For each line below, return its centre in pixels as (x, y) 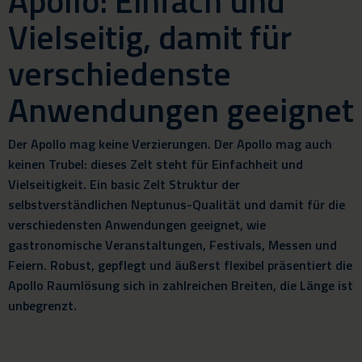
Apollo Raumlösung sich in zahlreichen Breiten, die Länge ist (181, 285)
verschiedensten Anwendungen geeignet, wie (137, 225)
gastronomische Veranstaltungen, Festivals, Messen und (173, 245)
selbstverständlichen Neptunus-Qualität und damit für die (177, 204)
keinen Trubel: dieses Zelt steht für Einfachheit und (156, 164)
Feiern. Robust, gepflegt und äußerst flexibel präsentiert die (180, 265)
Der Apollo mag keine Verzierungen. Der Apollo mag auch (170, 144)
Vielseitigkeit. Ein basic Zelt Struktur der (124, 184)
